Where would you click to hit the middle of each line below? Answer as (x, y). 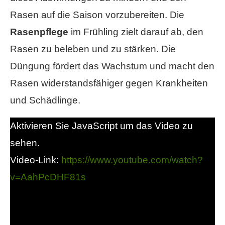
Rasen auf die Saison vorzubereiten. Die (97, 15)
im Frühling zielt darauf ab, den (136, 32)
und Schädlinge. (45, 100)
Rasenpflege (39, 32)
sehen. (25, 143)
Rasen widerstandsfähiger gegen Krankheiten (109, 83)
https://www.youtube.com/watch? (132, 160)
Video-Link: (36, 160)
